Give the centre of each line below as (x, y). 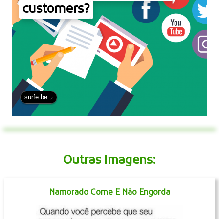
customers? (56, 10)
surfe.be (36, 97)
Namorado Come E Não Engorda (109, 193)
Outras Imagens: (109, 161)
